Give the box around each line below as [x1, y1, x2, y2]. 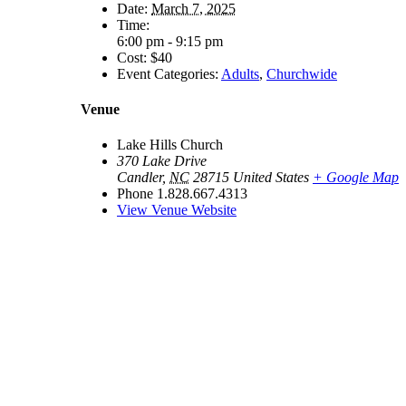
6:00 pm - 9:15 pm [117, 33, 223, 49]
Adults [221, 65, 259, 82]
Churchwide [266, 65, 337, 82]
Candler [117, 169, 162, 186]
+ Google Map [313, 169, 399, 186]
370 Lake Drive [117, 153, 207, 169]
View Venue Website [117, 202, 237, 218]
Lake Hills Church [117, 137, 223, 153]
